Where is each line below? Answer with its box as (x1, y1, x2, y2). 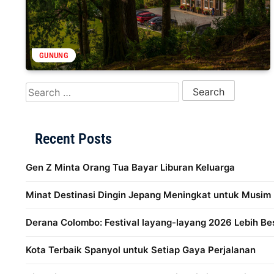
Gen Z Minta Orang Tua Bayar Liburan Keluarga (26, 161, 235, 174)
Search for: (25, 81, 76, 94)
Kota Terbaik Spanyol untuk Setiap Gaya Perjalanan (26, 244, 256, 256)
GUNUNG (39, 51, 68, 60)
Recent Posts (35, 130, 112, 148)
